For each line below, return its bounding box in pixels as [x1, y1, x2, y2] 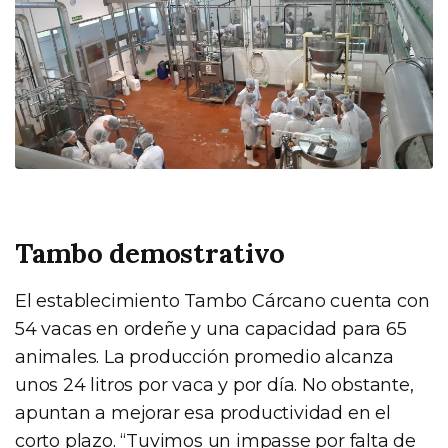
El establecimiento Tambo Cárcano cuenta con [15, 289, 430, 312]
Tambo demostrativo [15, 235, 286, 270]
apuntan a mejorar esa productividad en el [15, 401, 391, 424]
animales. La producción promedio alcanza [15, 345, 394, 368]
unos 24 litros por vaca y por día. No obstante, [15, 373, 414, 396]
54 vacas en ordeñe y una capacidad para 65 [15, 317, 407, 340]
